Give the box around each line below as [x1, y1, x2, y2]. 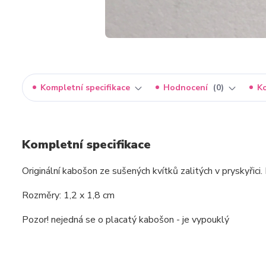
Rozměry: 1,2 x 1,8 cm [22, 188, 115, 202]
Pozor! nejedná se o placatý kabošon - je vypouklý [22, 213, 232, 226]
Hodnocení [163, 81, 210, 93]
